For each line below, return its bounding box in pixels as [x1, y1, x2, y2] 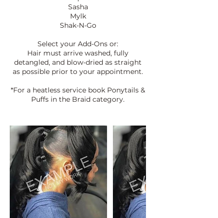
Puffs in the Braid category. [31, 94, 125, 104]
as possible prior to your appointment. [13, 67, 143, 76]
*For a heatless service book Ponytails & [11, 85, 145, 94]
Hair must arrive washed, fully [27, 48, 128, 57]
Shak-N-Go [59, 20, 96, 30]
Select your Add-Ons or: [37, 39, 118, 48]
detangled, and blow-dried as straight [14, 57, 142, 67]
